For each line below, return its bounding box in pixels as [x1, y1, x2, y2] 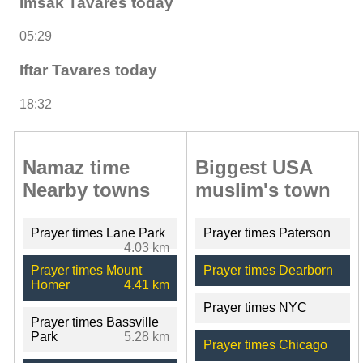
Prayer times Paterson [203, 225, 331, 240]
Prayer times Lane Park [31, 225, 165, 240]
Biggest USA [194, 156, 312, 178]
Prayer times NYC [203, 300, 307, 314]
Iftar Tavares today [19, 62, 157, 79]
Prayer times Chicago [203, 337, 327, 352]
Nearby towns [23, 178, 150, 201]
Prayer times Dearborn [203, 263, 333, 277]
